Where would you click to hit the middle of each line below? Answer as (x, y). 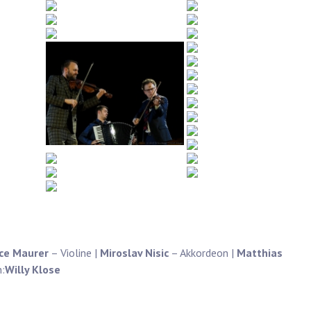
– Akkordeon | (203, 253)
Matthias (260, 253)
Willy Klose (33, 270)
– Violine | (74, 253)
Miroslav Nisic (134, 253)
